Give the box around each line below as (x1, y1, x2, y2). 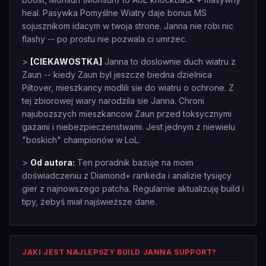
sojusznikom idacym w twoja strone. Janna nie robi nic (22, 21, 233, 31)
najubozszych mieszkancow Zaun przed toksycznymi (22, 109, 232, 119)
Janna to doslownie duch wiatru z (102, 56, 236, 66)
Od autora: (30, 157, 75, 167)
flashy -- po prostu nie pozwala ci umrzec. (22, 34, 187, 44)
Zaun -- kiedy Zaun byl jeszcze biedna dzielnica (22, 69, 212, 80)
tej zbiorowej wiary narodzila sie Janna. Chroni (22, 96, 204, 106)
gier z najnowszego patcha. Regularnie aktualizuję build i (22, 183, 244, 194)
